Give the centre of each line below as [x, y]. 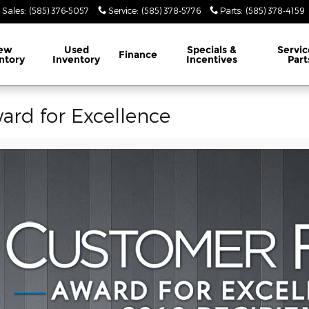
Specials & [212, 50]
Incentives [212, 59]
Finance [138, 54]
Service [122, 10]
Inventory [77, 59]
